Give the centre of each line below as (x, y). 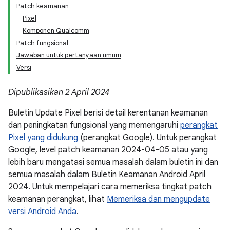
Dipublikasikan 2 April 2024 (59, 92)
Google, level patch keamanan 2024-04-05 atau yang (108, 150)
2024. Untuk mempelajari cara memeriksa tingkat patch (110, 187)
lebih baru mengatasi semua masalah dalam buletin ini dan (113, 162)
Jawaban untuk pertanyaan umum (69, 55)
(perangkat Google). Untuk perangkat (147, 138)
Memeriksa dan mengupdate (158, 199)
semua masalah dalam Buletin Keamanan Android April (107, 175)
